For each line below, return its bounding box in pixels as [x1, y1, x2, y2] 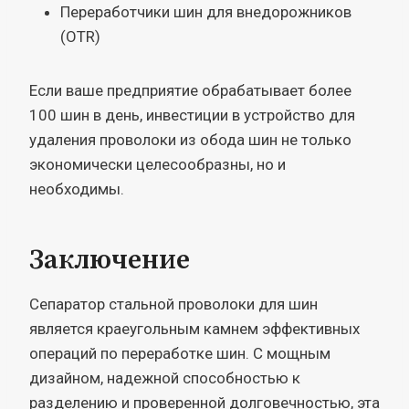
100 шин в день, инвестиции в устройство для [29, 105, 355, 124]
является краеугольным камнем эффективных [29, 319, 360, 338]
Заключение [29, 242, 190, 278]
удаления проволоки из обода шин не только [29, 130, 351, 149]
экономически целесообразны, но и [29, 154, 286, 173]
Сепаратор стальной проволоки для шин [29, 294, 318, 313]
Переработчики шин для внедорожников [60, 2, 351, 21]
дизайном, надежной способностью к [29, 368, 300, 387]
